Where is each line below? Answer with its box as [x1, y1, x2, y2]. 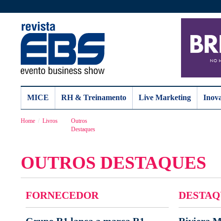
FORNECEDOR [26, 189, 99, 201]
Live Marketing [139, 93, 191, 102]
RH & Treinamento [61, 93, 126, 102]
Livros [42, 117, 58, 124]
